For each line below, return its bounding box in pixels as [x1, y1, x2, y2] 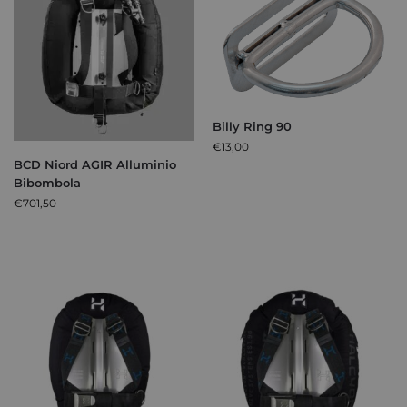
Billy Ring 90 [213, 118, 292, 134]
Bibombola [14, 175, 81, 191]
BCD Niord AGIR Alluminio [14, 157, 176, 173]
